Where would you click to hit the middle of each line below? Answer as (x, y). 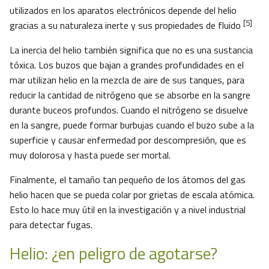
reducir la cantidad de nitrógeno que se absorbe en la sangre (130, 95)
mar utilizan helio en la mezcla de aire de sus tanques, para (127, 80)
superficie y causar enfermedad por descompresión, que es (128, 140)
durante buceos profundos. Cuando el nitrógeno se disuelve (129, 110)
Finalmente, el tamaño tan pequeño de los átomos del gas (128, 180)
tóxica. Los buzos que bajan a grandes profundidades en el (127, 65)
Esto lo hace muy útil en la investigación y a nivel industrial (128, 210)
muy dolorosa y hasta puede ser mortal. (90, 155)
